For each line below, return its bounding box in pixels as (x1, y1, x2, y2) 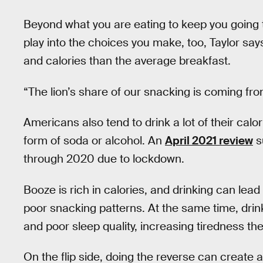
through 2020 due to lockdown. (23, 151, 184, 167)
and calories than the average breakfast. (23, 53, 231, 69)
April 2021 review (165, 133, 253, 149)
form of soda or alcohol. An (23, 133, 165, 149)
